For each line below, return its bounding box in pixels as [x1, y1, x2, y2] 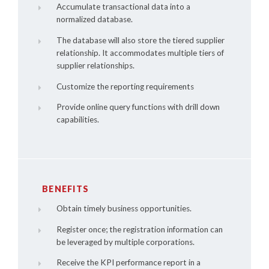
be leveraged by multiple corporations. [56, 237, 195, 247]
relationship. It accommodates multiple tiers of [56, 47, 224, 58]
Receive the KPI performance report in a [56, 258, 201, 268]
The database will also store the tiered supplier [56, 35, 225, 45]
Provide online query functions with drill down [56, 102, 220, 112]
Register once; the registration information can [56, 224, 223, 234]
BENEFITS [42, 183, 89, 194]
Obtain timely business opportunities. [56, 204, 192, 214]
